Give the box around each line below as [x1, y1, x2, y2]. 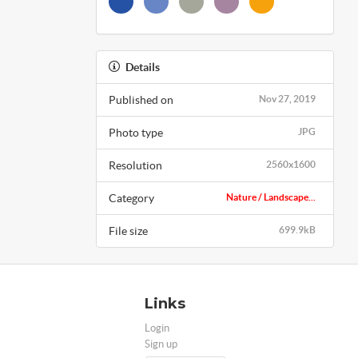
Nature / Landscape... [226, 191, 316, 202]
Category [108, 191, 154, 205]
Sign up [145, 337, 177, 350]
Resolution [108, 158, 162, 172]
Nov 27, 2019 [259, 93, 316, 104]
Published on [108, 93, 173, 106]
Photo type [108, 125, 163, 139]
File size [108, 224, 148, 237]
